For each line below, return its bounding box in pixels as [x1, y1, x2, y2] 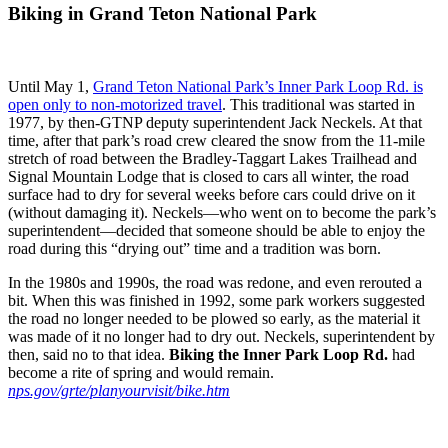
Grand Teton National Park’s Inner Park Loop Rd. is [93, 78, 423, 95]
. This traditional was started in [222, 96, 415, 113]
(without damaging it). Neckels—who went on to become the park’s [8, 204, 436, 221]
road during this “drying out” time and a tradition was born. [8, 240, 381, 257]
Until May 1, [8, 78, 93, 95]
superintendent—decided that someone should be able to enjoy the [8, 222, 425, 239]
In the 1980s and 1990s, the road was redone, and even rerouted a [8, 274, 422, 291]
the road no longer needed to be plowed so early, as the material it [8, 310, 420, 327]
